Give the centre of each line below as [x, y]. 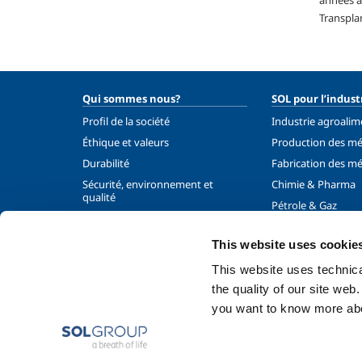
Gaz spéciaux [303, 248]
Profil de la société [126, 122]
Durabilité [106, 164]
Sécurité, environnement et [148, 185]
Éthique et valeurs [126, 143]
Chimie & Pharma [314, 185]
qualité [99, 198]
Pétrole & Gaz [304, 206]
